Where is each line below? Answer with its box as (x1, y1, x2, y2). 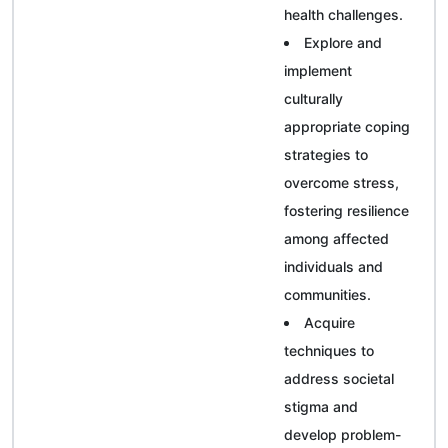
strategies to (284, 145, 368, 163)
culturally (284, 89, 343, 107)
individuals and (284, 257, 383, 275)
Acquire (304, 313, 355, 331)
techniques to (284, 341, 374, 359)
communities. (284, 285, 371, 303)
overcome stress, (284, 173, 399, 191)
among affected (284, 229, 389, 247)
